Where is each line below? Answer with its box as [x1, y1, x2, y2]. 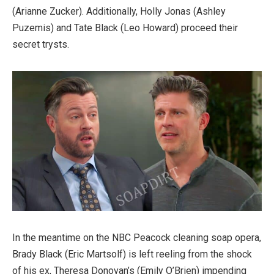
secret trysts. [12, 39, 69, 51]
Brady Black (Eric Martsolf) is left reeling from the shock [12, 248, 252, 261]
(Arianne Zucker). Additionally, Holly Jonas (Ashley [12, 6, 226, 18]
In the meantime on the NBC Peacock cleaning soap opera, [12, 232, 261, 244]
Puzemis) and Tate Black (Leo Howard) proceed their [12, 22, 238, 34]
